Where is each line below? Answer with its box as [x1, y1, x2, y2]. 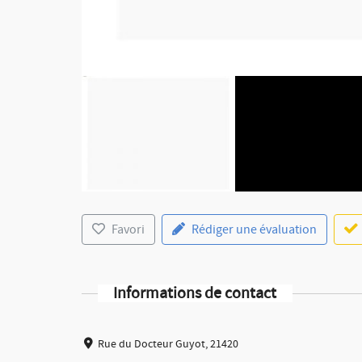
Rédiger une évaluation [191, 221, 317, 238]
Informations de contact [113, 282, 277, 304]
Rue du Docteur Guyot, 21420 [98, 336, 239, 351]
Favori [111, 221, 145, 238]
